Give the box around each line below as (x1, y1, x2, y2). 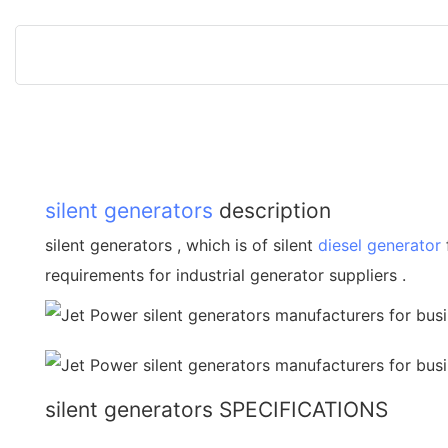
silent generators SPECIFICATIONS (45, 396, 388, 422)
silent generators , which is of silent (45, 234, 318, 255)
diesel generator (318, 234, 441, 255)
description (213, 197, 331, 223)
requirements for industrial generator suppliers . (45, 264, 406, 285)
